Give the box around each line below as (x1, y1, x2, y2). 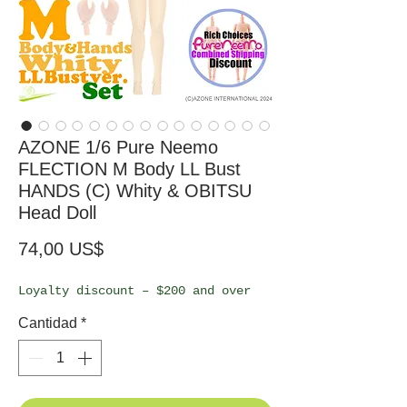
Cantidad (18, 314, 77, 331)
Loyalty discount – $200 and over (18, 283, 251, 298)
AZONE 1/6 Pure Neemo (18, 136, 218, 157)
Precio (103, 237, 154, 258)
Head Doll (18, 202, 96, 223)
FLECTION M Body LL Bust (18, 158, 241, 179)
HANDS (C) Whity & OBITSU (18, 180, 252, 201)
